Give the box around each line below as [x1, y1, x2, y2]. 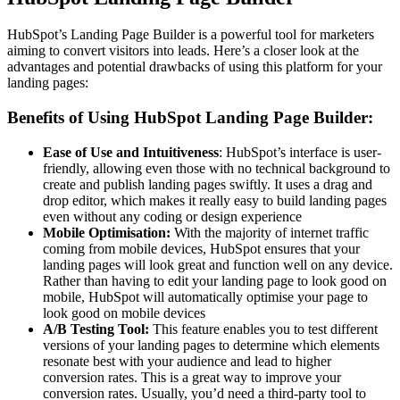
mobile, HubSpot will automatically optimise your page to [43, 288, 368, 304]
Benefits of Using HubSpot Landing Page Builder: [7, 108, 378, 128]
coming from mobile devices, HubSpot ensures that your [43, 240, 360, 256]
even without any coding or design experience [43, 208, 309, 224]
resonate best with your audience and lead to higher [43, 353, 331, 369]
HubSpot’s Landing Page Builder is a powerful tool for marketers [7, 27, 374, 43]
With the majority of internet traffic [174, 224, 369, 240]
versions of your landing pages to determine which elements [43, 337, 379, 353]
